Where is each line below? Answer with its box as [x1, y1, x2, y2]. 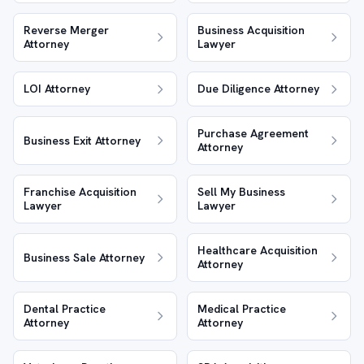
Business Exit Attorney [24, 132, 141, 148]
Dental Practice [24, 301, 106, 316]
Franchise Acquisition [24, 184, 136, 199]
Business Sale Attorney [24, 249, 145, 265]
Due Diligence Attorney [197, 81, 319, 96]
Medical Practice [197, 301, 286, 316]
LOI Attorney [24, 81, 90, 96]
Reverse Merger [24, 23, 109, 37]
